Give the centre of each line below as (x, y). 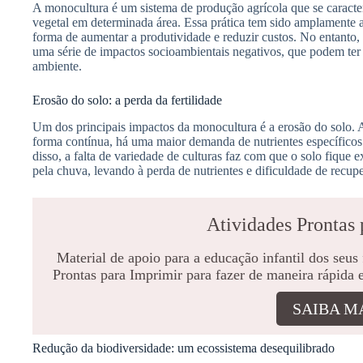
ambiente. (57, 66)
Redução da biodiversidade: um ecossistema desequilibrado (184, 348)
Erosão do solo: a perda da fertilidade (127, 100)
